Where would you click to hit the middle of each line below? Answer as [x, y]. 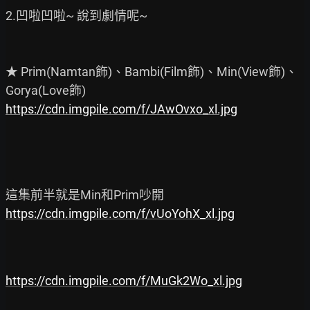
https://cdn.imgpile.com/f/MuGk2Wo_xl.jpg [124, 280]
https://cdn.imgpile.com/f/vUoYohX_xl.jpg [120, 213]
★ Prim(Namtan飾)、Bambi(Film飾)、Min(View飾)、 [152, 71]
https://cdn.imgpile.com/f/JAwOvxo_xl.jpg [121, 109]
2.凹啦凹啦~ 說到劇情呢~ [76, 15]
